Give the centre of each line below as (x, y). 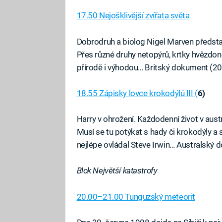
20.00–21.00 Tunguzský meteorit (136, 196)
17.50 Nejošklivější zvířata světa (133, 16)
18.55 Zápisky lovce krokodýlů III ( (137, 93)
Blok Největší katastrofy (117, 171)
